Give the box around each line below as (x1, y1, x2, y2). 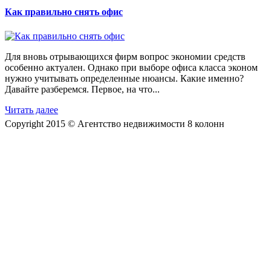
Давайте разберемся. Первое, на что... (5, 83, 160, 94)
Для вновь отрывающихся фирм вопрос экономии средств (5, 51, 246, 62)
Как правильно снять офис (5, 7, 123, 18)
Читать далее (5, 104, 58, 115)
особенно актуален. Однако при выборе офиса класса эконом (5, 62, 258, 73)
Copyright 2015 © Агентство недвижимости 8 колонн (5, 118, 224, 129)
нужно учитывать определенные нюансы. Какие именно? (5, 73, 244, 83)
